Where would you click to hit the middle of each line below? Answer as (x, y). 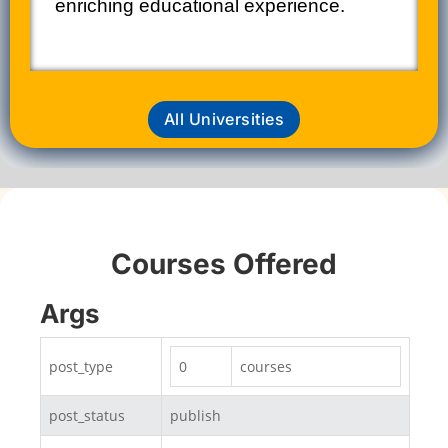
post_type (81, 366)
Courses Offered (224, 263)
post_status (87, 415)
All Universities (224, 118)
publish (195, 415)
